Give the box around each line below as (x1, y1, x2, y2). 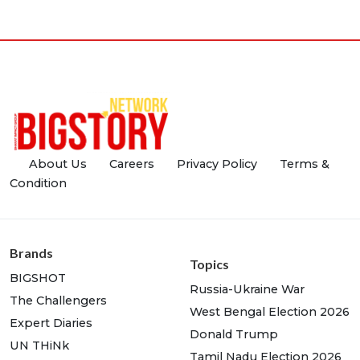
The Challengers (10, 293, 107, 309)
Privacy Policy (177, 157, 257, 172)
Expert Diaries (10, 316, 92, 331)
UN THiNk (10, 338, 69, 354)
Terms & (280, 157, 329, 172)
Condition (10, 176, 67, 191)
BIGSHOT (10, 271, 66, 286)
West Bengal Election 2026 (190, 305, 350, 320)
